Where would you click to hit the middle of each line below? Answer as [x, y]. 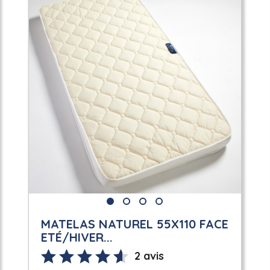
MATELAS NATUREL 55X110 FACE [134, 224]
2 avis [149, 256]
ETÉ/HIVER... [77, 237]
